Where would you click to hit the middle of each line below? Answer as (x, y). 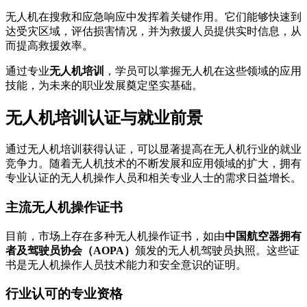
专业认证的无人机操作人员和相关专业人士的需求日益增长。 (153, 178)
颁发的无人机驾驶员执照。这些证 (217, 250)
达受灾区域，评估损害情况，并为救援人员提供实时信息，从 (153, 32)
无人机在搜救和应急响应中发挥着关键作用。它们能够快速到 (153, 17)
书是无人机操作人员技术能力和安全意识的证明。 (126, 265)
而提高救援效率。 (49, 46)
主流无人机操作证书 (64, 207)
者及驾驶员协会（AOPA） (70, 250)
